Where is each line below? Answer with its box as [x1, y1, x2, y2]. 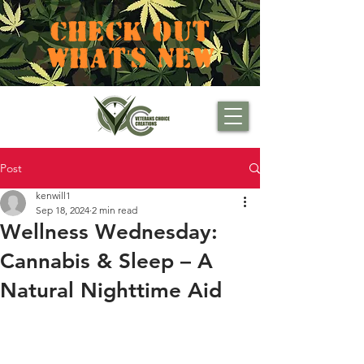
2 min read [92, 204, 137, 216]
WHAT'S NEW [45, 44, 214, 68]
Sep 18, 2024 [36, 204, 89, 216]
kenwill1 [36, 189, 71, 201]
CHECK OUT [50, 17, 210, 41]
